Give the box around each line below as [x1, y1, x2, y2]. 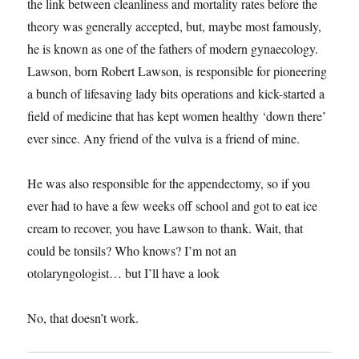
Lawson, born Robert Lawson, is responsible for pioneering [27, 62, 328, 79]
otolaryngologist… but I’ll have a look [27, 264, 220, 281]
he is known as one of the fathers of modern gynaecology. [27, 39, 319, 57]
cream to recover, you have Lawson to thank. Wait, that [27, 219, 304, 236]
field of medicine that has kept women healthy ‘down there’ [27, 107, 327, 124]
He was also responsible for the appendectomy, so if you [27, 174, 311, 192]
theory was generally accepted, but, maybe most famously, [27, 17, 322, 34]
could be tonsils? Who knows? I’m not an [27, 241, 237, 259]
